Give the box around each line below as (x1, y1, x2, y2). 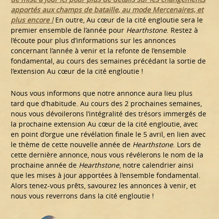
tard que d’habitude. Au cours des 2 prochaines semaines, (11, 99, 202, 109)
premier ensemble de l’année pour (11, 25, 127, 35)
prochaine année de (11, 160, 79, 170)
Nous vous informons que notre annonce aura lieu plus (11, 88, 193, 98)
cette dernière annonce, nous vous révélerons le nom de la (11, 150, 204, 160)
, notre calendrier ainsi (119, 160, 194, 170)
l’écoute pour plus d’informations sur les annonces (11, 36, 176, 45)
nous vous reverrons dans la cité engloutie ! (11, 191, 154, 201)
